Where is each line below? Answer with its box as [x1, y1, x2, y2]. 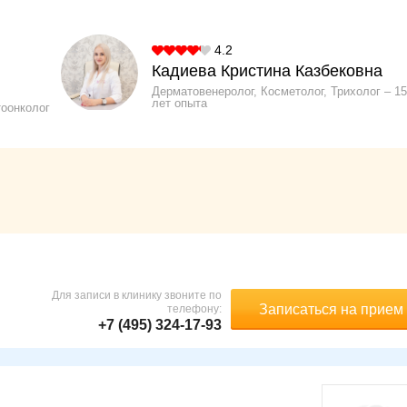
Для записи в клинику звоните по [52, 289, 222, 303]
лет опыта [151, 96, 207, 111]
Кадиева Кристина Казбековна [151, 62, 382, 81]
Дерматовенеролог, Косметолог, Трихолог [151, 84, 381, 99]
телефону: [167, 303, 222, 316]
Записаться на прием [258, 302, 403, 318]
